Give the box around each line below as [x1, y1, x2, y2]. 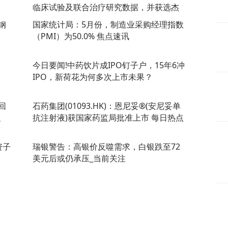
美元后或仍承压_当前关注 [33, 152, 126, 164]
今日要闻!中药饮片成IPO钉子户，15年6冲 [33, 59, 185, 71]
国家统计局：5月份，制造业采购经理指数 [33, 18, 184, 30]
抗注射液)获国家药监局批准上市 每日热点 [33, 111, 184, 123]
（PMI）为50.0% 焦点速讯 [33, 30, 129, 42]
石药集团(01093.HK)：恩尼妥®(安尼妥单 [33, 100, 181, 111]
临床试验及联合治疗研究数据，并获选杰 [33, 1, 179, 13]
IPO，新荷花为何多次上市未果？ [33, 71, 153, 82]
